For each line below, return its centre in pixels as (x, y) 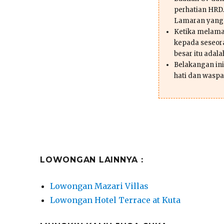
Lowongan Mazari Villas (99, 186)
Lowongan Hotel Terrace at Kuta (115, 200)
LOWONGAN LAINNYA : (92, 159)
